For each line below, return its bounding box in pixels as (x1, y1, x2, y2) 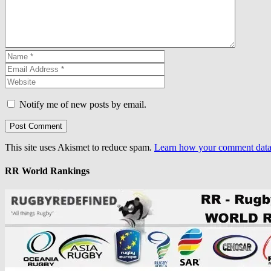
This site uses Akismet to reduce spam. (5, 142, 154, 152)
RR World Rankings (5, 166, 90, 177)
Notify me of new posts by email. (19, 99, 146, 109)
